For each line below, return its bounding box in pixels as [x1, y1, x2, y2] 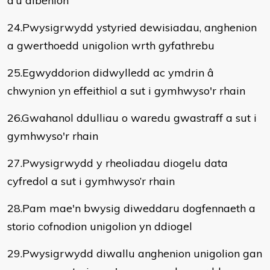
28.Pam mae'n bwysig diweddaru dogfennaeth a [7, 201, 256, 215]
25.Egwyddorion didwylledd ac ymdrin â [7, 66, 214, 80]
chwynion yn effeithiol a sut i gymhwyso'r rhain [7, 84, 245, 98]
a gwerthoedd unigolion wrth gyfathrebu [7, 39, 215, 52]
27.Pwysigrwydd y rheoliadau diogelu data [7, 156, 228, 170]
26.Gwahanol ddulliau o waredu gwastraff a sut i [7, 111, 257, 125]
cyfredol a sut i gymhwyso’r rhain [7, 174, 175, 188]
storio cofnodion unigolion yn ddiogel [7, 219, 192, 233]
